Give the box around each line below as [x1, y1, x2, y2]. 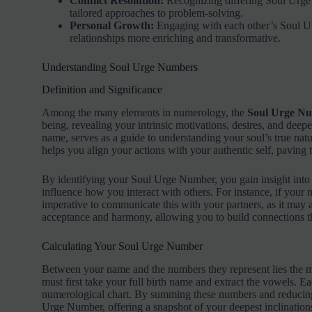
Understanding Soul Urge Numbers [41, 61, 198, 73]
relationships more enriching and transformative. [69, 31, 281, 44]
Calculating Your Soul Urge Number [41, 240, 203, 253]
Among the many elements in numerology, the [41, 107, 247, 119]
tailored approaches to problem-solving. [69, 6, 243, 19]
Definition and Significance [41, 84, 162, 96]
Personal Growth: [69, 19, 154, 31]
